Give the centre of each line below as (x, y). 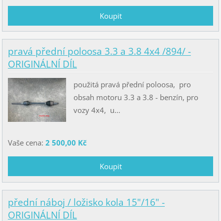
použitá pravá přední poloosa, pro (132, 84)
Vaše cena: (26, 143)
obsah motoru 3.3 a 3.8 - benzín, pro (136, 97)
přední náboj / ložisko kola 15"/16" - (86, 202)
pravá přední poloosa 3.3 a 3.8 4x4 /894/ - (99, 52)
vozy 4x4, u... (97, 110)
